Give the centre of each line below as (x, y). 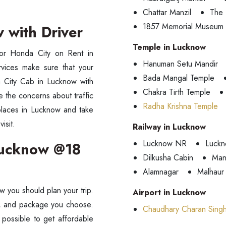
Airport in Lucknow (169, 192)
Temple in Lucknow (169, 47)
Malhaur (211, 172)
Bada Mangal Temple (179, 78)
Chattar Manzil (167, 12)
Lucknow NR (165, 144)
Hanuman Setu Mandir (180, 64)
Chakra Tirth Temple (177, 92)
